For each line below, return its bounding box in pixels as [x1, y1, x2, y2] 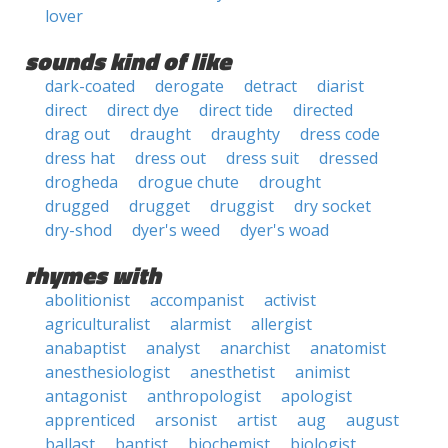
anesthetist [190, 361, 275, 383]
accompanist [150, 289, 244, 311]
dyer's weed [132, 219, 220, 241]
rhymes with [25, 257, 161, 293]
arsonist [155, 409, 217, 431]
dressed [319, 147, 378, 169]
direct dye [107, 99, 179, 121]
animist [295, 361, 350, 383]
